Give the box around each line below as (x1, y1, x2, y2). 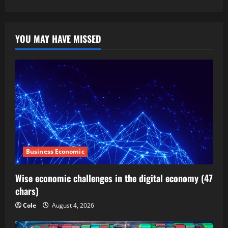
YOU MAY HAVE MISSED (15, 32, 101, 45)
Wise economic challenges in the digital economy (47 (15, 171, 213, 185)
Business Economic (26, 147, 84, 156)
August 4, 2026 (50, 201, 94, 210)
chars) (15, 184, 39, 197)
